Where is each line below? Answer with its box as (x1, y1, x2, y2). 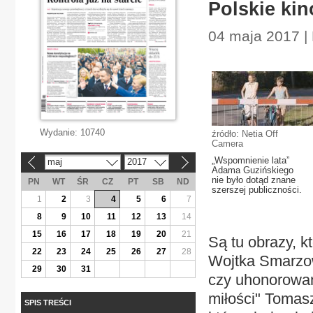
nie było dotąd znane (212, 175, 296, 185)
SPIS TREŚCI (24, 298, 71, 307)
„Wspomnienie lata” (212, 155, 289, 166)
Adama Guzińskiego (212, 165, 293, 175)
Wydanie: (40, 127, 80, 138)
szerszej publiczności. (212, 184, 302, 195)
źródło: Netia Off (212, 129, 278, 139)
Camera (212, 138, 243, 149)
